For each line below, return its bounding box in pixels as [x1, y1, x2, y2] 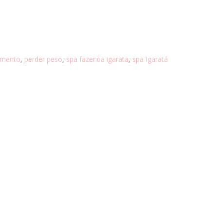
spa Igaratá [132, 54, 168, 64]
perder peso [24, 54, 62, 64]
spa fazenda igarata [66, 54, 128, 64]
